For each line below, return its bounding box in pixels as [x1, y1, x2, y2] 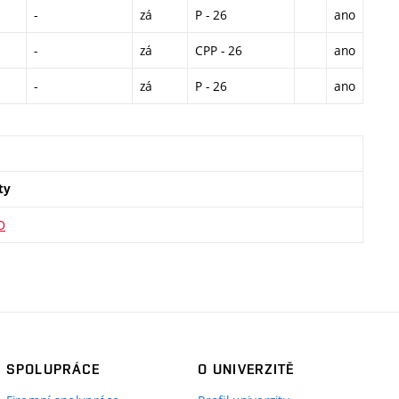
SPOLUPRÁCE [5, 361, 101, 379]
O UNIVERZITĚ [198, 361, 295, 379]
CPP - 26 [195, 41, 242, 59]
